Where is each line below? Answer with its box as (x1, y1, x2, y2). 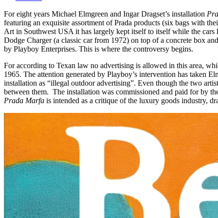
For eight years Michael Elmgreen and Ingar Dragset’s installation (4, 9, 207, 18)
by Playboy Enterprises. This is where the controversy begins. (4, 44, 193, 53)
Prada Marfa (4, 96, 44, 105)
